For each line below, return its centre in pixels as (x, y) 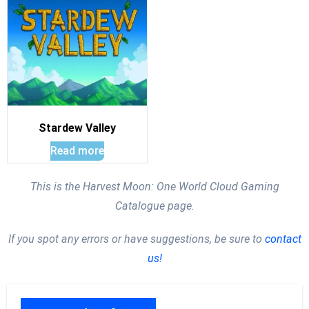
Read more (77, 151)
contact (281, 239)
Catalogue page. (154, 206)
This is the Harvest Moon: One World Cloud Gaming (154, 187)
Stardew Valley (77, 128)
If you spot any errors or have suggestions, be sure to (135, 239)
